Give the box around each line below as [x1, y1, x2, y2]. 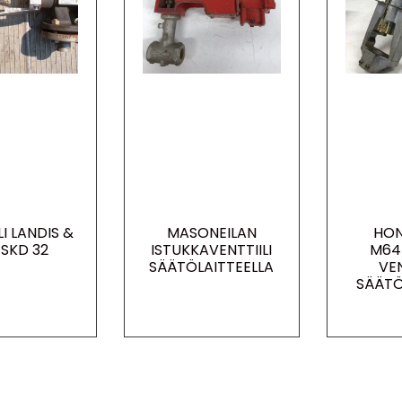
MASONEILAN [166, 222, 257, 243]
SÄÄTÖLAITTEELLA [149, 256, 275, 277]
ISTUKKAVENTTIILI [151, 239, 273, 260]
